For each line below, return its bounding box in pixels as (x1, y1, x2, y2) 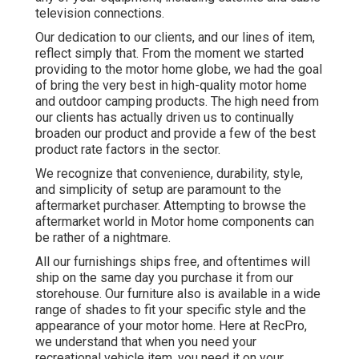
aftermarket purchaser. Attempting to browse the (35, 198, 306, 214)
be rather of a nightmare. (35, 230, 171, 246)
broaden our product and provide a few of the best (35, 126, 316, 142)
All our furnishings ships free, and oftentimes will (35, 254, 310, 270)
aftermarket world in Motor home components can (35, 214, 314, 230)
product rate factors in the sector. (35, 142, 220, 158)
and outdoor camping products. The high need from (35, 94, 319, 110)
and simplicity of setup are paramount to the (35, 182, 281, 198)
